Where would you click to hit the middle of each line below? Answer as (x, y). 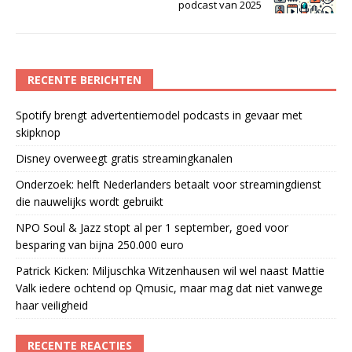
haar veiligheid (52, 305)
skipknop (38, 132)
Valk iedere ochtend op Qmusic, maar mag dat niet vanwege (169, 288)
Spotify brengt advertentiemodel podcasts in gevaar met (159, 115)
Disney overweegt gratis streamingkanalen (124, 158)
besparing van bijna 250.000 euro (100, 244)
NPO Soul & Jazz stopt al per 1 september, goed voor (152, 227)
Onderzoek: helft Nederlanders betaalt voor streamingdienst (169, 184)
